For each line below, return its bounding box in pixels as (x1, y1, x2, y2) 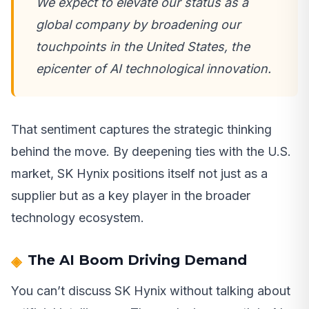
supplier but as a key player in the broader (11, 188, 250, 203)
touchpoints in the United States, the (36, 39, 250, 54)
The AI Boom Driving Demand (28, 252, 247, 269)
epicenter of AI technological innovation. (36, 61, 271, 77)
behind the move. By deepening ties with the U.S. (11, 144, 291, 159)
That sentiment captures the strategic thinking (11, 122, 272, 137)
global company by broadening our (36, 17, 241, 32)
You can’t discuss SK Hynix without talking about (11, 283, 290, 299)
